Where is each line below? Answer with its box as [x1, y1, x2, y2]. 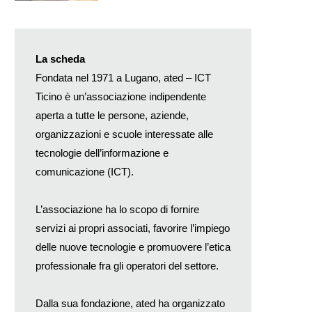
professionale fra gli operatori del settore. [36, 259, 219, 272]
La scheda [36, 52, 85, 65]
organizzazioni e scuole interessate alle [36, 127, 213, 140]
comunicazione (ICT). [36, 165, 134, 178]
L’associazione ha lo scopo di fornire [36, 203, 199, 215]
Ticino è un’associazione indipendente [36, 90, 206, 102]
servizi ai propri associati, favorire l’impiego [36, 221, 230, 234]
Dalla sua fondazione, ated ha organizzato [36, 297, 225, 309]
